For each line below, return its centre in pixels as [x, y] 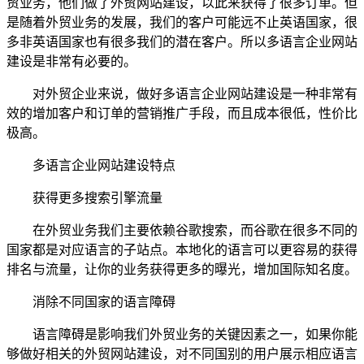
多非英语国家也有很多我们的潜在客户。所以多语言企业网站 [182, 41]
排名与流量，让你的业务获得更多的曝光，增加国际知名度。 [182, 269]
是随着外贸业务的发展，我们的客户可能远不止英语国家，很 [182, 22]
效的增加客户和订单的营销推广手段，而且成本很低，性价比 [182, 113]
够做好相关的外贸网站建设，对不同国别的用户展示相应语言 [182, 353]
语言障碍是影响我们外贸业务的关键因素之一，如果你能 [182, 334]
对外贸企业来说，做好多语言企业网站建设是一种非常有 [182, 93]
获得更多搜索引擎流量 [84, 197]
